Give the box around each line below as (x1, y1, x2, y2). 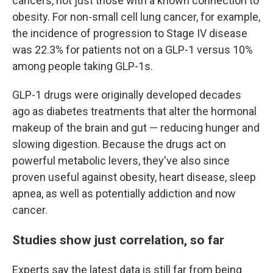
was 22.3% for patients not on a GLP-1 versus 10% (12, 43, 253, 56)
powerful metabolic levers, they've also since (12, 154, 230, 167)
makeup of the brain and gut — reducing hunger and (12, 121, 260, 134)
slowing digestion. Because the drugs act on (12, 138, 226, 151)
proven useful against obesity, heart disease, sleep (12, 171, 256, 183)
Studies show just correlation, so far (12, 232, 224, 247)
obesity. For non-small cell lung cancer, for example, (12, 10, 260, 23)
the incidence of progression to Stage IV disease (12, 27, 247, 40)
